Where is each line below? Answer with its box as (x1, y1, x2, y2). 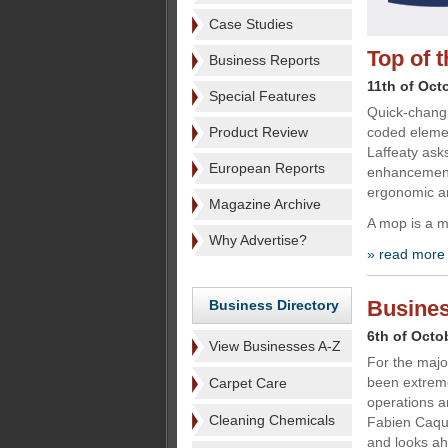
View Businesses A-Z (209, 338, 341, 354)
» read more (367, 246, 445, 262)
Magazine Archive (209, 196, 321, 212)
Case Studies (209, 16, 293, 32)
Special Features (209, 88, 316, 104)
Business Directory (209, 297, 339, 313)
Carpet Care (209, 375, 287, 391)
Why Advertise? (209, 232, 307, 248)
